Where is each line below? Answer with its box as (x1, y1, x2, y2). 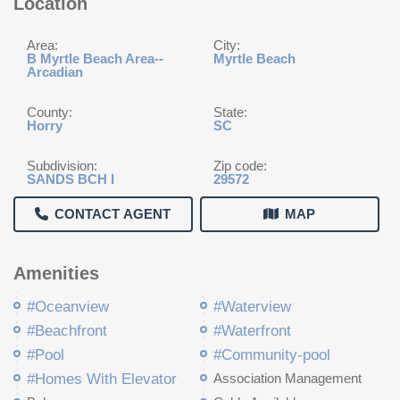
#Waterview (213, 298, 291, 315)
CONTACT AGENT (54, 206, 171, 221)
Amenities (13, 263, 99, 283)
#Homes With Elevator (27, 371, 177, 387)
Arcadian (27, 64, 83, 79)
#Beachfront (27, 322, 107, 339)
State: (213, 104, 247, 120)
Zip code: (213, 158, 267, 173)
